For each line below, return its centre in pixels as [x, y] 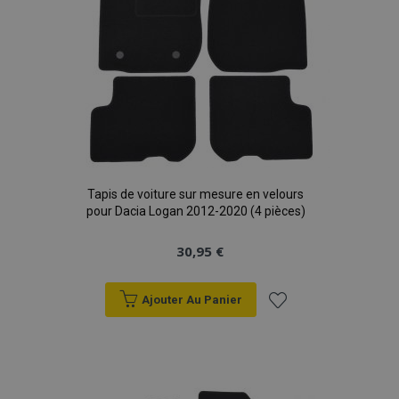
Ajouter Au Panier [191, 300]
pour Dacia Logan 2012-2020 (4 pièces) [195, 211]
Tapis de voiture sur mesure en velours [195, 194]
